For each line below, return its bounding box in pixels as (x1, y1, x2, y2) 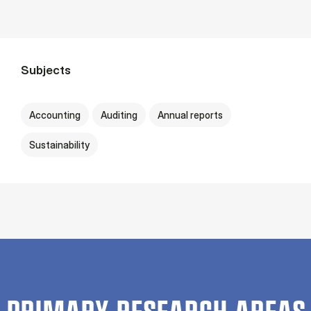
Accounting (29, 109, 81, 121)
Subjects (21, 62, 71, 77)
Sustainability (29, 139, 90, 151)
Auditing (101, 109, 137, 121)
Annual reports (158, 109, 223, 121)
